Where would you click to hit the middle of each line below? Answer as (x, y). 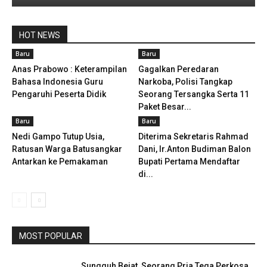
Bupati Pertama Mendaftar (189, 161)
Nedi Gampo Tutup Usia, (58, 136)
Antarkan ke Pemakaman (60, 161)
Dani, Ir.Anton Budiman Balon (194, 149)
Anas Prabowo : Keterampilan (69, 69)
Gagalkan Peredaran (178, 69)
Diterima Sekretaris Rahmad (193, 136)
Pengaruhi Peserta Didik (59, 94)
